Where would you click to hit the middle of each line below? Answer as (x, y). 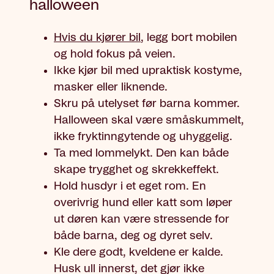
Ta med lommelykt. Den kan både (141, 154)
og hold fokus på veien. (116, 55)
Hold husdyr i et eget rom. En (130, 187)
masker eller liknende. (112, 88)
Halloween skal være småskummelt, (149, 121)
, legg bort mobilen (189, 38)
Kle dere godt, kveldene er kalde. (139, 253)
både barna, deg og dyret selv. (133, 236)
